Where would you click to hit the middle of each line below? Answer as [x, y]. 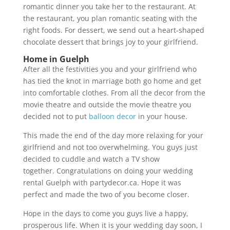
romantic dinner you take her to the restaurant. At [109, 6]
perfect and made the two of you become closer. [107, 194]
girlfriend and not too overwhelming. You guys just [110, 147]
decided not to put [56, 116]
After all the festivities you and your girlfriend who [110, 69]
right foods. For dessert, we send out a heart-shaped [113, 30]
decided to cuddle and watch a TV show [91, 159]
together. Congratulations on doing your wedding [108, 170]
